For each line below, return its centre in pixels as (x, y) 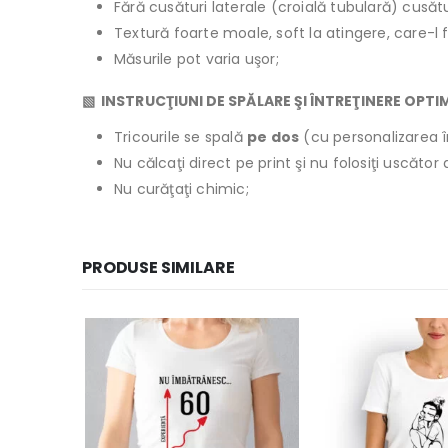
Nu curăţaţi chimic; (181, 189)
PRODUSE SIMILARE (158, 268)
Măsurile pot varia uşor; (196, 59)
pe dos (273, 137)
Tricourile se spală (180, 137)
